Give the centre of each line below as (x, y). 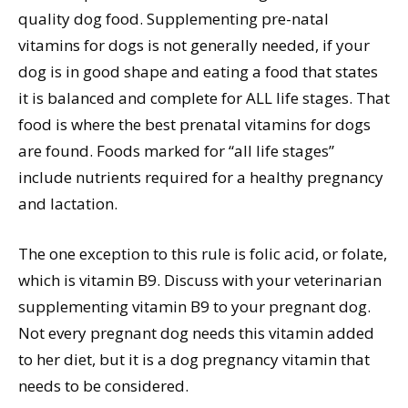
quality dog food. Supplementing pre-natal (173, 19)
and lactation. (68, 204)
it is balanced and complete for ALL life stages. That (204, 98)
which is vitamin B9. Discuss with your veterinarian (200, 280)
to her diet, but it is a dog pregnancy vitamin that (194, 360)
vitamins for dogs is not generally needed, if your (194, 46)
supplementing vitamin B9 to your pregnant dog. (194, 307)
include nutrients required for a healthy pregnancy (201, 178)
